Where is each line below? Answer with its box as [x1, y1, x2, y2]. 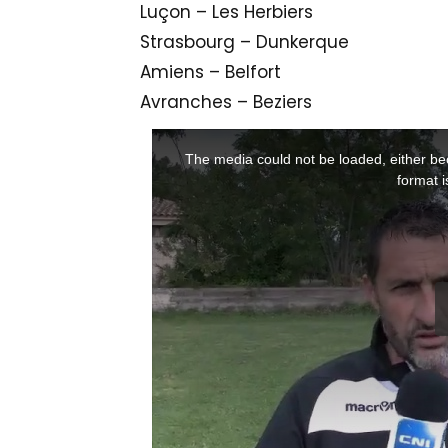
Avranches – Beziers [139, 90, 312, 115]
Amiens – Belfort [139, 60, 281, 85]
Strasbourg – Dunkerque [139, 30, 349, 55]
